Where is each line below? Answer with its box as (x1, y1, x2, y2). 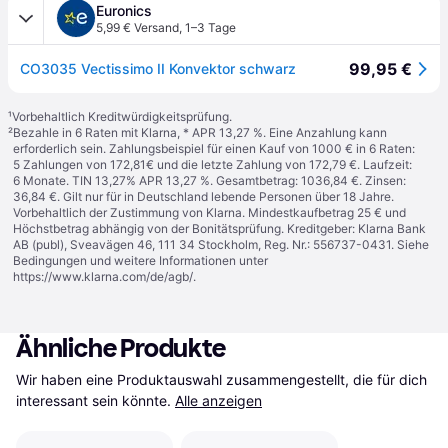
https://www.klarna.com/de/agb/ (13, 269, 193, 284)
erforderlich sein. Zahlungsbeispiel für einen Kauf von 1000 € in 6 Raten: (13, 141, 415, 156)
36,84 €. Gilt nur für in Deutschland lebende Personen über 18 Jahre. (13, 189, 394, 204)
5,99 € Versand (96, 20, 179, 35)
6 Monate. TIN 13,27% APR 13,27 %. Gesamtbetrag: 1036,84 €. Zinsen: (13, 173, 406, 188)
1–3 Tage (185, 20, 236, 35)
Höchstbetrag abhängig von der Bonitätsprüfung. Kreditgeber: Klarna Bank (13, 221, 426, 236)
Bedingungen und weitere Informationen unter (13, 253, 268, 268)
